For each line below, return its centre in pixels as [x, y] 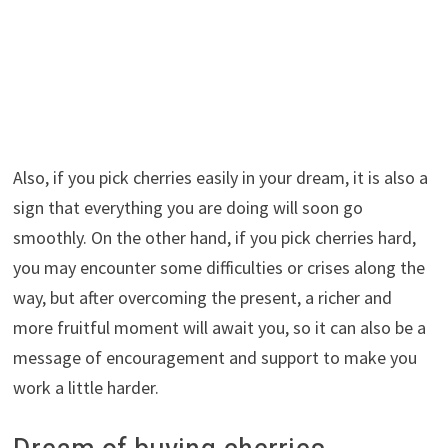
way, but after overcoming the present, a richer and [202, 297]
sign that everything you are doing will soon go [187, 207]
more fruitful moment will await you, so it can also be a [219, 327]
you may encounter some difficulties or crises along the [218, 267]
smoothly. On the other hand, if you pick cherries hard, [214, 237]
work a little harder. [85, 387]
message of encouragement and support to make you [214, 357]
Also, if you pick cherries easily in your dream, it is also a [220, 177]
